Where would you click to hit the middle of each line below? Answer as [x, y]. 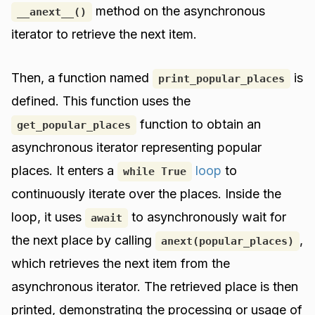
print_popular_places [222, 78]
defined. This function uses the [101, 101]
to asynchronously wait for [207, 217]
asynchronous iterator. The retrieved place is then [155, 286]
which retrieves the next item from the [121, 263]
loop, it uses [49, 217]
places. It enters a [65, 170]
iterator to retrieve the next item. [104, 34]
